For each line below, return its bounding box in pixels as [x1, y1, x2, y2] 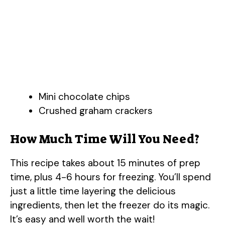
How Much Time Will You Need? [10, 131, 199, 148]
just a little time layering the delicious [10, 185, 176, 198]
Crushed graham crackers [39, 104, 153, 117]
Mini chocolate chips [39, 90, 130, 103]
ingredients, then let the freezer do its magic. [10, 199, 209, 212]
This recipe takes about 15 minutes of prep [10, 157, 200, 170]
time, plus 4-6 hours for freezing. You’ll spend [10, 171, 211, 184]
